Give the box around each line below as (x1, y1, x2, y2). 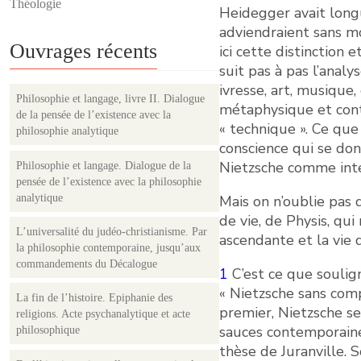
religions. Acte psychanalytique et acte (16, 308, 190, 321)
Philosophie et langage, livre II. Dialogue (16, 93, 205, 106)
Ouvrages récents (10, 39, 157, 64)
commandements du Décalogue (16, 257, 157, 270)
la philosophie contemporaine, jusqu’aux (16, 241, 201, 254)
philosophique (16, 324, 80, 337)
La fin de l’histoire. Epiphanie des (16, 292, 172, 305)
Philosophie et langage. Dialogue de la (16, 159, 191, 172)
